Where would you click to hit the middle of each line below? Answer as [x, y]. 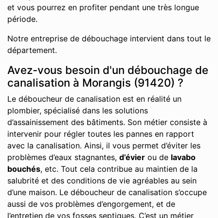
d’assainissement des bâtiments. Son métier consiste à [107, 122]
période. [22, 19]
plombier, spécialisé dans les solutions [78, 110]
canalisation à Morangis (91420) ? [95, 82]
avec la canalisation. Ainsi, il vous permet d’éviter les [104, 145]
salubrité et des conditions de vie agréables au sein [102, 181]
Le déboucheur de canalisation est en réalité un [94, 99]
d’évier [132, 157]
